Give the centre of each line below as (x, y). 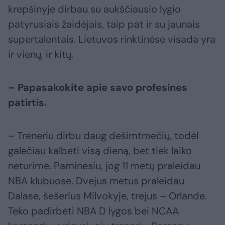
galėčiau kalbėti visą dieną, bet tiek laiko (100, 151)
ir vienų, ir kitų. (41, 54)
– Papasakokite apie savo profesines (98, 88)
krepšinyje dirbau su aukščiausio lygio (94, 9)
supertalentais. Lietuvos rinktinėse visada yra (112, 39)
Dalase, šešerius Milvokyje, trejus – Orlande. (107, 196)
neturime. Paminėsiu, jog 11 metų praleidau (104, 166)
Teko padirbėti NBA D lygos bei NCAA (93, 211)
